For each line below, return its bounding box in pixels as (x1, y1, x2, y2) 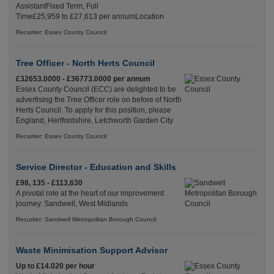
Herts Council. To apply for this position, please (16, 106, 171, 115)
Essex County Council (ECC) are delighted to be (16, 85, 176, 94)
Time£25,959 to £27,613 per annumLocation (16, 12, 164, 21)
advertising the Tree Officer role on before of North (16, 95, 182, 105)
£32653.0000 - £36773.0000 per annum (16, 75, 150, 84)
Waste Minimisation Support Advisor (16, 245, 168, 256)
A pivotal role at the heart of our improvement (16, 189, 164, 198)
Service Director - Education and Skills (16, 162, 176, 172)
